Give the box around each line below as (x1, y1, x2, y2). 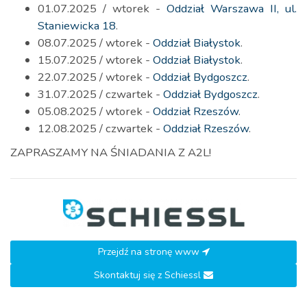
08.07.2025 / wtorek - (38, 35, 153, 51)
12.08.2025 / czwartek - (38, 121, 163, 136)
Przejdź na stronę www (97, 245, 202, 258)
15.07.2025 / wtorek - (38, 52, 153, 68)
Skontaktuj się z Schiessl (94, 269, 204, 282)
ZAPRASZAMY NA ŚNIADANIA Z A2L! (10, 145, 211, 160)
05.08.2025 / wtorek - (38, 103, 153, 119)
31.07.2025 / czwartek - (38, 86, 163, 102)
